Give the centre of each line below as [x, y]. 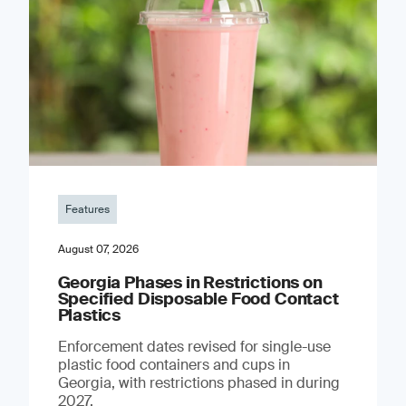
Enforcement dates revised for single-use [194, 346]
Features [87, 209]
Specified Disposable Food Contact [198, 299]
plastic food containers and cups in [174, 364]
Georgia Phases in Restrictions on [190, 282]
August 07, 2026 [98, 249]
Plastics [89, 315]
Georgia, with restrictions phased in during [198, 382]
